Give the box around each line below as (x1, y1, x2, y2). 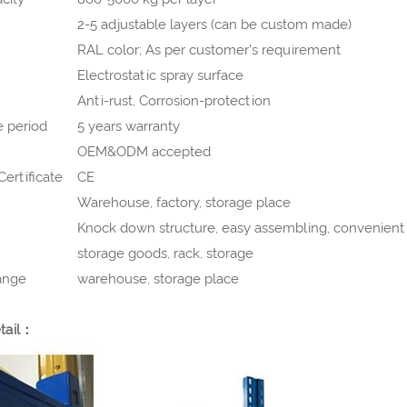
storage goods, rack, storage (76, 244, 253, 262)
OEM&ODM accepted (76, 143, 211, 160)
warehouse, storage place (76, 270, 239, 287)
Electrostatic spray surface (76, 66, 243, 84)
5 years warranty (76, 117, 180, 134)
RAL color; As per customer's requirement (76, 41, 341, 58)
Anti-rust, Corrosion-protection (76, 92, 271, 109)
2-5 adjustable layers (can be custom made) (76, 15, 352, 33)
